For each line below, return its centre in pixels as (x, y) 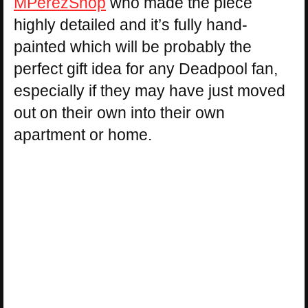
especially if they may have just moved (150, 91)
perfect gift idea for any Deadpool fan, (146, 69)
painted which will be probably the (133, 47)
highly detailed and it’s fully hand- (131, 25)
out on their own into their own (119, 113)
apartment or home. (83, 135)
